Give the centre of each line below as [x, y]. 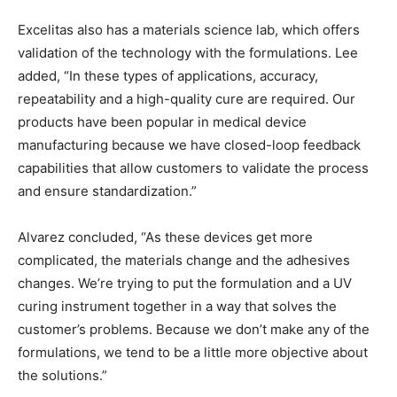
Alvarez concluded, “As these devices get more [165, 237]
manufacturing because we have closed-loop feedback [189, 145]
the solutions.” [62, 375]
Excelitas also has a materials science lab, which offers [189, 30]
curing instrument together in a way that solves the [177, 306]
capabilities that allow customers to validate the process [193, 168]
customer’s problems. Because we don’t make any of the [194, 329]
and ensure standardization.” [107, 191]
